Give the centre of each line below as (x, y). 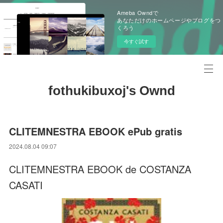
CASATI (26, 185)
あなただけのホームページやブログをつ (169, 20)
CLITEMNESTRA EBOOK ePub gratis (96, 131)
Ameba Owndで (138, 12)
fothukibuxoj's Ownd (111, 91)
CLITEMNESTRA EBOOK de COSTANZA (100, 169)
